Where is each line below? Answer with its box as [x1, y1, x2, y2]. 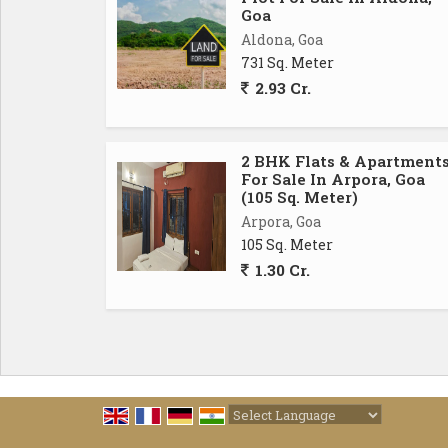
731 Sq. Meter [241, 53, 334, 72]
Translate [357, 427, 426, 446]
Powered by [228, 427, 312, 446]
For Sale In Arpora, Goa [241, 169, 425, 189]
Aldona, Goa [241, 30, 323, 49]
